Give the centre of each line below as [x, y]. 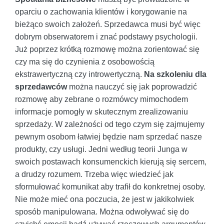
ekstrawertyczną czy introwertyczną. [79, 74]
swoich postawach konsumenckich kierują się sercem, [111, 161]
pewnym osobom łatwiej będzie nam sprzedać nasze [108, 136]
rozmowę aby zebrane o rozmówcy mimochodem [101, 99]
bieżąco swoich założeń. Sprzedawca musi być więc [108, 24]
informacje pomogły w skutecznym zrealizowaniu [101, 111]
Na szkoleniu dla [175, 74]
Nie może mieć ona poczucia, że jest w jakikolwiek [104, 199]
